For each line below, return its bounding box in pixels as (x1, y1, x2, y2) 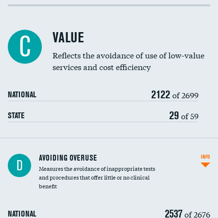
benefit (39, 182, 57, 190)
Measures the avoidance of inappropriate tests (39, 164, 155, 173)
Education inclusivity (8, 42, 62, 51)
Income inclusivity (8, 2, 55, 11)
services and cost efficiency (53, 61, 151, 72)
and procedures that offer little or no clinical (39, 173, 149, 182)
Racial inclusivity (8, 22, 52, 31)
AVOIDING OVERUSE (39, 153, 97, 163)
